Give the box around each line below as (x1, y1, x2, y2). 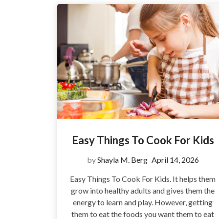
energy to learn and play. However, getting (73, 197, 213, 207)
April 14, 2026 (151, 155, 199, 164)
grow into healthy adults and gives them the (71, 186, 215, 195)
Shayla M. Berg (97, 155, 148, 164)
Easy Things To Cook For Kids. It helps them (70, 174, 216, 183)
